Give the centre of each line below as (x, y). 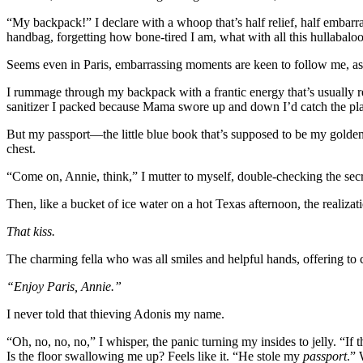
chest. (21, 148)
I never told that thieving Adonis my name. (115, 314)
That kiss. (31, 231)
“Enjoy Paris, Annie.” (64, 286)
